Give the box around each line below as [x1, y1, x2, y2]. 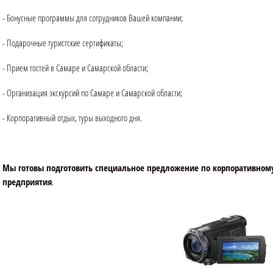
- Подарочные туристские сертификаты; [2, 37, 123, 49]
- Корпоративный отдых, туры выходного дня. [2, 112, 142, 124]
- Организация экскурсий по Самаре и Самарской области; [2, 87, 182, 99]
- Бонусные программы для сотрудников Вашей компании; [2, 12, 183, 24]
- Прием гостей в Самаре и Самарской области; [2, 62, 148, 74]
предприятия [2, 175, 52, 188]
